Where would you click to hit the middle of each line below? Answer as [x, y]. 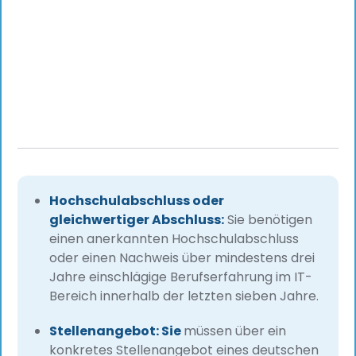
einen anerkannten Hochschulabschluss [174, 239]
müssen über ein [235, 331]
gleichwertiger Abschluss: [137, 220]
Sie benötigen [269, 220]
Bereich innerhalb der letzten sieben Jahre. [184, 296]
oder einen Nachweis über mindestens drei [182, 258]
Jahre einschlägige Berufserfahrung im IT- [181, 277]
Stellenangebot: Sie [117, 331]
